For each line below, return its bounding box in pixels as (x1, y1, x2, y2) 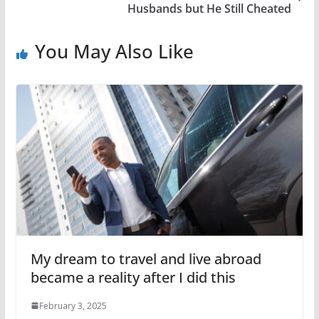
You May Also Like (34, 38, 194, 64)
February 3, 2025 (38, 299, 107, 312)
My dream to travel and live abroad (30, 249, 261, 268)
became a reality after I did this (30, 267, 236, 287)
